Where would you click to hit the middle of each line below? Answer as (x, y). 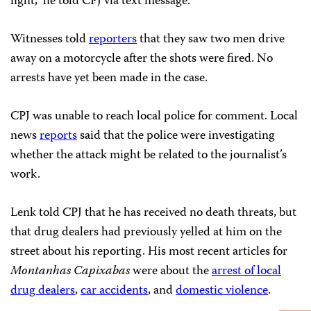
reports (58, 136)
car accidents (114, 291)
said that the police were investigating (176, 136)
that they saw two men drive (211, 40)
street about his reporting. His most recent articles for (149, 252)
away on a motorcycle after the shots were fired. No (142, 59)
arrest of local (246, 271)
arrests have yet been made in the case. (109, 78)
